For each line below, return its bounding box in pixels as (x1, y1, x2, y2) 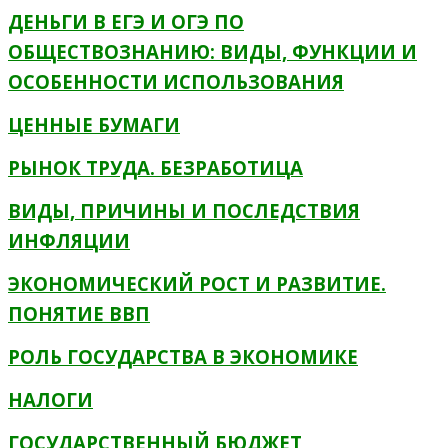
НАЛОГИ (8, 387, 93, 412)
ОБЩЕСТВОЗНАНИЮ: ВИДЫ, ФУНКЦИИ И (8, 39, 417, 64)
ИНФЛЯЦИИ (8, 228, 130, 253)
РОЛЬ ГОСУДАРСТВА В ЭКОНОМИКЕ (8, 344, 358, 369)
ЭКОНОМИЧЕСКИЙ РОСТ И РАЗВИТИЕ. (8, 271, 386, 296)
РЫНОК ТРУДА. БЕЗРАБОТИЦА (8, 155, 303, 180)
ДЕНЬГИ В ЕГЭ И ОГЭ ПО (8, 9, 244, 34)
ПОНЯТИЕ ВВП (8, 301, 150, 326)
